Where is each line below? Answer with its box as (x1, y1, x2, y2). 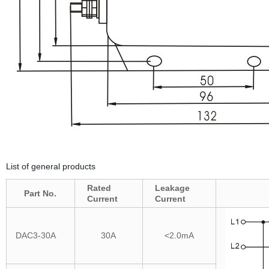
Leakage (154, 183, 190, 193)
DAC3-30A (15, 231, 56, 240)
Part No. (24, 189, 57, 198)
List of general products (5, 162, 95, 171)
